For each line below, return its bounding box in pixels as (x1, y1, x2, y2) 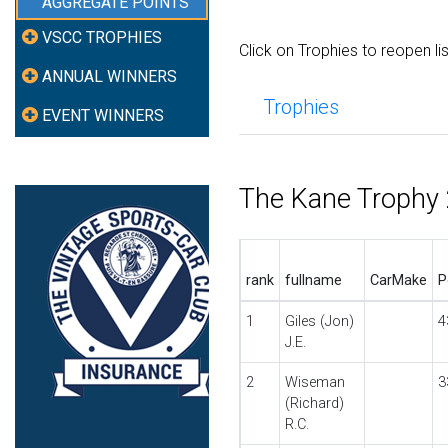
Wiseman (284, 374, 345, 391)
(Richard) (284, 395, 344, 412)
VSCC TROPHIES (42, 28, 163, 48)
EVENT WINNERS (42, 105, 165, 125)
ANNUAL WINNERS (42, 67, 178, 87)
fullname (284, 272, 342, 289)
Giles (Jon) (284, 313, 354, 330)
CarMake (369, 272, 427, 289)
